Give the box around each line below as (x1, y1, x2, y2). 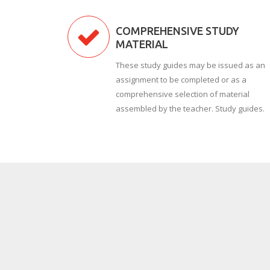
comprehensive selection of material (116, 89, 250, 99)
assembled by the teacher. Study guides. (116, 103, 265, 114)
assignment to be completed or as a (116, 74, 246, 85)
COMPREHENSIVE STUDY (116, 25, 239, 37)
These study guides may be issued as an (116, 60, 265, 71)
